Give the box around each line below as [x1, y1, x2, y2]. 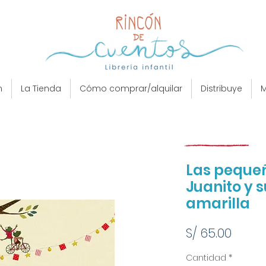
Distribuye [201, 83, 242, 94]
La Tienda [21, 83, 61, 94]
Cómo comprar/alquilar [80, 83, 182, 94]
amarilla [185, 194, 250, 213]
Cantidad [185, 252, 226, 264]
